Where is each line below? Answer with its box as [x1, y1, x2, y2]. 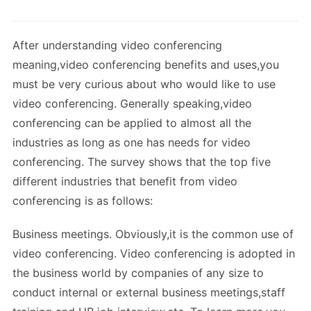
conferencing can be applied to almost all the [12, 116, 251, 131]
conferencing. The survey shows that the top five [12, 155, 271, 169]
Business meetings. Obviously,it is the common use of [12, 227, 294, 242]
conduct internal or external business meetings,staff [12, 285, 285, 300]
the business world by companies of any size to [12, 266, 264, 280]
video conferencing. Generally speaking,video [12, 96, 252, 111]
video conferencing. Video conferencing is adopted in [12, 246, 295, 261]
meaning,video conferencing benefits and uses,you [12, 58, 279, 72]
